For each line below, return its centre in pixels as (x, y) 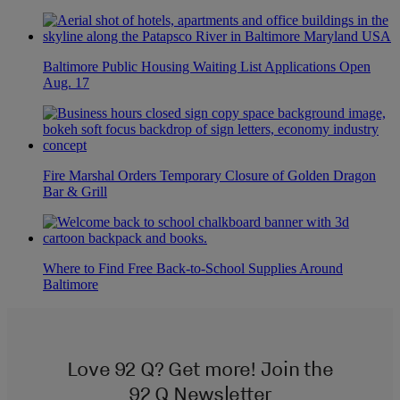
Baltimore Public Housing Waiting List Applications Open (207, 66)
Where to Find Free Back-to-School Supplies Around (193, 268)
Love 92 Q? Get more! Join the (200, 368)
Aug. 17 (66, 82)
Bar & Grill (75, 191)
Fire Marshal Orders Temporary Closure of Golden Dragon (209, 175)
